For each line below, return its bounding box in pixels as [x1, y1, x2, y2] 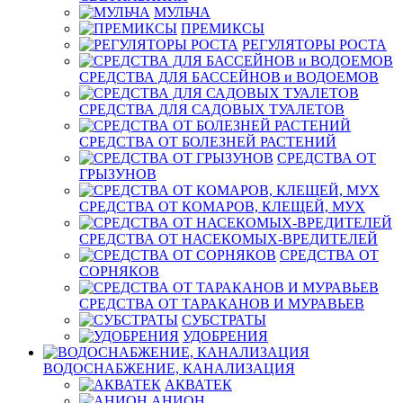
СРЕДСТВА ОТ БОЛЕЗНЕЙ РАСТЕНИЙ [79, 134, 336, 149]
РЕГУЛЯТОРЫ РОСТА [242, 37, 387, 52]
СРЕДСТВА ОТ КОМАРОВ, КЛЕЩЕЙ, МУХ [79, 199, 365, 214]
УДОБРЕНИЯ [183, 328, 268, 344]
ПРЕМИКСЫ [181, 21, 264, 36]
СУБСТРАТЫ [182, 312, 266, 327]
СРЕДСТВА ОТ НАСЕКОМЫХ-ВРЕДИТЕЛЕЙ [79, 231, 378, 246]
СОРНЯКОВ [79, 264, 159, 279]
